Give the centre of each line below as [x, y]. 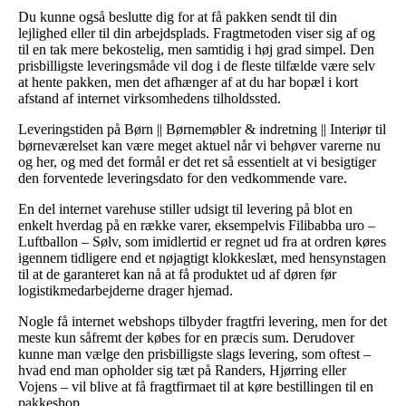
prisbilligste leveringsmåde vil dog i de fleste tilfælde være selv [197, 65]
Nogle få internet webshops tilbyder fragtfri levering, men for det [203, 321]
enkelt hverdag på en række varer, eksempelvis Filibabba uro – [197, 225]
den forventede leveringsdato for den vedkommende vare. [183, 178]
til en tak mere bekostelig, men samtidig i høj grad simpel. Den [196, 49]
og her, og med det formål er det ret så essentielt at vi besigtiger [197, 161]
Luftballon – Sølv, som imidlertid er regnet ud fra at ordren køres [202, 241]
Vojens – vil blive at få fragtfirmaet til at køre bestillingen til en [196, 386]
